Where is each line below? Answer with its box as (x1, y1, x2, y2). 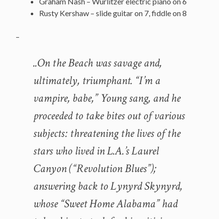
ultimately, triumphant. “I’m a (33, 72, 160, 88)
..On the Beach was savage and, (33, 55, 162, 70)
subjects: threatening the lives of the (33, 125, 180, 141)
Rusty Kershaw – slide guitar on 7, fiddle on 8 (39, 8, 187, 18)
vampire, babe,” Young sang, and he (33, 90, 180, 106)
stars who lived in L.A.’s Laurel (33, 143, 159, 158)
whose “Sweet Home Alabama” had (33, 196, 177, 211)
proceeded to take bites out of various (33, 108, 185, 123)
